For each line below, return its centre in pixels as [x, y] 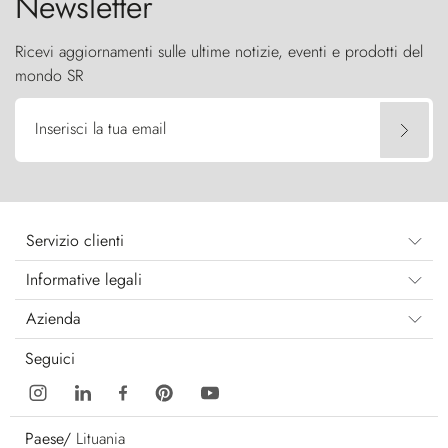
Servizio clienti [75, 240]
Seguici [50, 358]
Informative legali [84, 279]
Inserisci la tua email [100, 128]
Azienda [53, 318]
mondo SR [49, 75]
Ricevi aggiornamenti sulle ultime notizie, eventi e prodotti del [219, 51]
